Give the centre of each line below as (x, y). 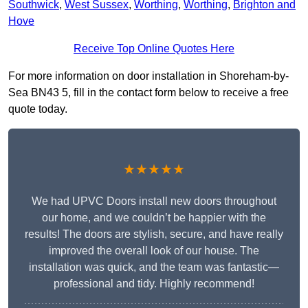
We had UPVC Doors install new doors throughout (154, 201)
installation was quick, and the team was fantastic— (154, 267)
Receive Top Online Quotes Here (154, 49)
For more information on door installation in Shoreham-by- (148, 76)
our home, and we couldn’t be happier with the (154, 218)
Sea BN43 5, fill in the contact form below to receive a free (148, 93)
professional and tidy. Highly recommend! (154, 284)
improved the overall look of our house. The (154, 251)
